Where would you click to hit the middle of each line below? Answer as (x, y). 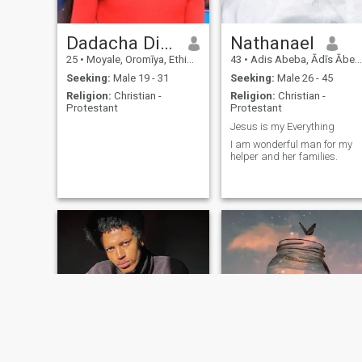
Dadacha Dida (166, 43)
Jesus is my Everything (282, 126)
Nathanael (272, 43)
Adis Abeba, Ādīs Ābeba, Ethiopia (301, 60)
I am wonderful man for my (284, 145)
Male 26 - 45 (303, 78)
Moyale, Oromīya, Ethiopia (135, 60)
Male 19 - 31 (139, 78)
